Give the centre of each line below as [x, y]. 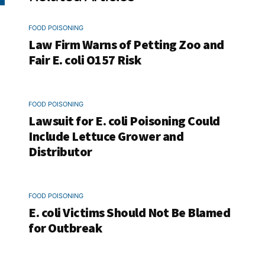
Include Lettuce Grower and [106, 136]
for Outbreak [65, 228]
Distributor [60, 152]
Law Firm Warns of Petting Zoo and [126, 45]
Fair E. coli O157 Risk [85, 60]
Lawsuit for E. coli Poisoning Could [124, 121]
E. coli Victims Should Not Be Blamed [129, 213]
